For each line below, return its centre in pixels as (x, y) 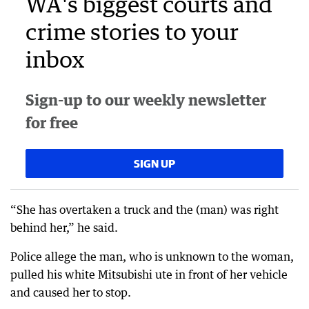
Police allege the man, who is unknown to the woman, (152, 257)
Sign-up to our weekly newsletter (146, 100)
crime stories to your (132, 31)
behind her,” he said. (64, 228)
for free (52, 122)
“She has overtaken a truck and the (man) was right (144, 210)
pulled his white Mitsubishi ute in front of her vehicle (149, 275)
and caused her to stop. (71, 292)
